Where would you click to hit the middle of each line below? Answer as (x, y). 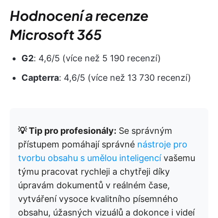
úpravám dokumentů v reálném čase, (94, 185)
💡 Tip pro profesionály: (67, 131)
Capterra (40, 78)
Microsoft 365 (56, 35)
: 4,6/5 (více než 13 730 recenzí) (125, 78)
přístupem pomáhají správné (78, 145)
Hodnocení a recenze (79, 16)
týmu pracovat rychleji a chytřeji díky (94, 172)
